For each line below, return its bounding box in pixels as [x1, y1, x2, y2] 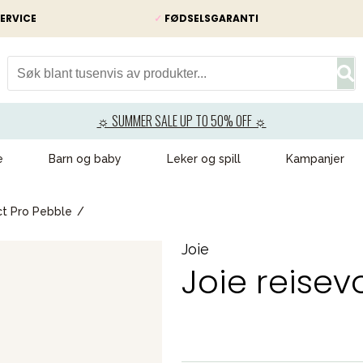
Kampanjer [286, 152, 344, 165]
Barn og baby [49, 152, 122, 165]
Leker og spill [167, 152, 241, 165]
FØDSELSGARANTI [162, 11, 258, 25]
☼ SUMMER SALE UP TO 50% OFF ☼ [96, 111, 267, 130]
